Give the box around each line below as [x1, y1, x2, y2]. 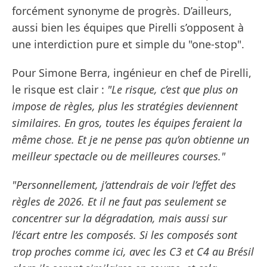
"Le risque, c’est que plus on [107, 82, 238, 97]
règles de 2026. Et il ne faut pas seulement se [12, 194, 226, 209]
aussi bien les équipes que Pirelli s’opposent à [12, 20, 244, 35]
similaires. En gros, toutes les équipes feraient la [12, 116, 242, 131]
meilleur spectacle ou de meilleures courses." [12, 149, 225, 164]
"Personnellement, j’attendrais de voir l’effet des [12, 178, 236, 193]
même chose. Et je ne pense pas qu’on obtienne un [12, 132, 249, 147]
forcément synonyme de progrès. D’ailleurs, [12, 4, 232, 18]
